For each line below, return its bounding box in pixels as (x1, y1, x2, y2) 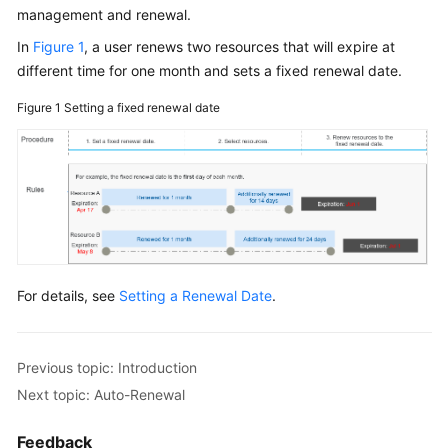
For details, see (17, 287, 119, 305)
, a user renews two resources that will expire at (84, 38, 395, 55)
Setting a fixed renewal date (64, 100, 220, 115)
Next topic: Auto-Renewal (17, 385, 185, 403)
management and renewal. (17, 6, 191, 23)
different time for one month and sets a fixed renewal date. (17, 62, 402, 79)
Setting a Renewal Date (119, 287, 272, 305)
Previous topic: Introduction (17, 358, 197, 376)
